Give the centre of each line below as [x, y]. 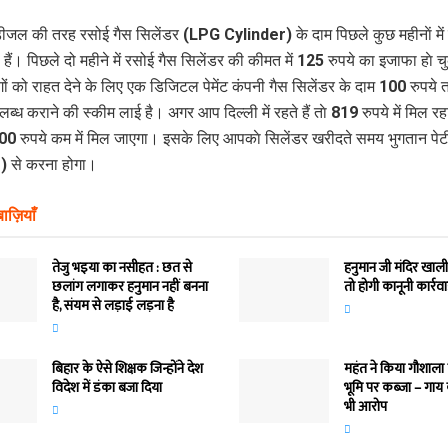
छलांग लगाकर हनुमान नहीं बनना [129, 286]
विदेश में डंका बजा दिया [106, 387]
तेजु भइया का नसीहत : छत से [121, 267]
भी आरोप [365, 406]
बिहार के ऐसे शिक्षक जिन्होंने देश [127, 368]
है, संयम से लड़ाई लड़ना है [112, 305]
